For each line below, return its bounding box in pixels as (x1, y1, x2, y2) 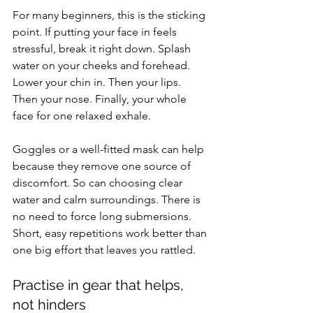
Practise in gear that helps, (13, 277, 187, 293)
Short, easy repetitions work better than (13, 226, 210, 240)
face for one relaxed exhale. (13, 109, 151, 122)
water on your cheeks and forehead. (13, 59, 193, 72)
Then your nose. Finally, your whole (13, 92, 189, 105)
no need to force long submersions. (13, 210, 194, 223)
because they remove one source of (13, 159, 194, 173)
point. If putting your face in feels (13, 25, 180, 38)
